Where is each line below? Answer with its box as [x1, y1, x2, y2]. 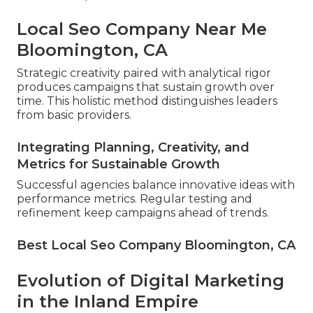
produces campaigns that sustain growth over [17, 80, 275, 94]
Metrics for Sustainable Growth [17, 156, 220, 173]
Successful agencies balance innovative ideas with [17, 178, 295, 192]
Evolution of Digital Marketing [17, 270, 284, 291]
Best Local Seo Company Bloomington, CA [17, 238, 296, 254]
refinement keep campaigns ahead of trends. [17, 206, 269, 220]
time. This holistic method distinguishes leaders [17, 94, 277, 108]
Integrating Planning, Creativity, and [17, 140, 249, 156]
